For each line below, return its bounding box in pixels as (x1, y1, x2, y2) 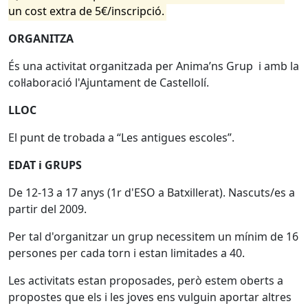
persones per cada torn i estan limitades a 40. (8, 245, 245, 261)
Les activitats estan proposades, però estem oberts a (8, 273, 283, 288)
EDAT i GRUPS (8, 157, 82, 173)
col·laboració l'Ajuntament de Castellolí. (8, 75, 209, 90)
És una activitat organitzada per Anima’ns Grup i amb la (8, 58, 299, 74)
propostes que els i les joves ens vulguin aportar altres (8, 289, 291, 305)
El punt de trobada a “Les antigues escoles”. (8, 130, 234, 145)
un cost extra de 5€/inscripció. (8, 3, 164, 19)
